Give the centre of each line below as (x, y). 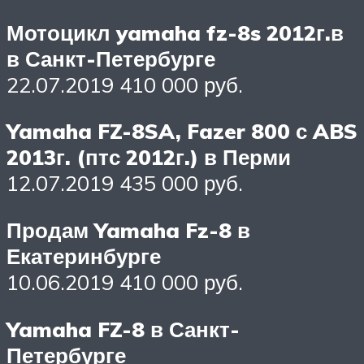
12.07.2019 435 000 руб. (125, 183)
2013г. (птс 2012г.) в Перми (149, 157)
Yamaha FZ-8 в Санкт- (123, 329)
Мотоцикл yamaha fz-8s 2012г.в (175, 32)
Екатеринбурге (84, 256)
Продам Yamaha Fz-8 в (128, 230)
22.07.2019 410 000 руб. (125, 84)
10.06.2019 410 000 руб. (125, 282)
